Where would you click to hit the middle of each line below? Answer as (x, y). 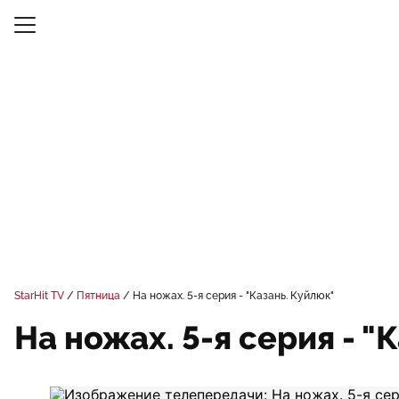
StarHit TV (39, 296)
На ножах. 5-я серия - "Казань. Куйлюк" (233, 296)
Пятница (98, 296)
